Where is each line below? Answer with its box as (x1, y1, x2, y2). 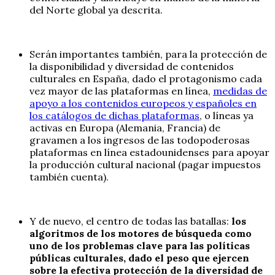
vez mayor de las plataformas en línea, (29, 84, 213, 97)
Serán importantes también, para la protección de (29, 47, 267, 60)
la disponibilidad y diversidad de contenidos (29, 60, 234, 72)
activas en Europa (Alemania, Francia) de (29, 121, 220, 134)
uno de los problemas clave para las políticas (29, 239, 250, 252)
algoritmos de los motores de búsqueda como (29, 227, 252, 239)
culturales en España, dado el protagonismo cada (29, 72, 262, 85)
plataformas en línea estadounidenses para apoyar (29, 145, 269, 158)
